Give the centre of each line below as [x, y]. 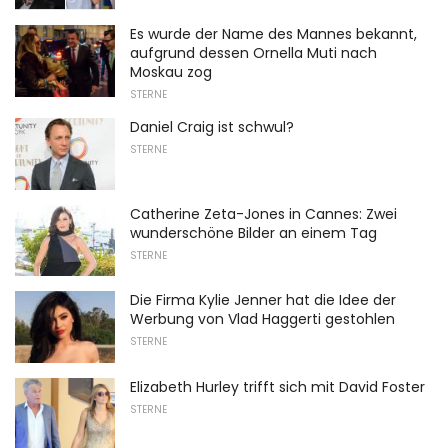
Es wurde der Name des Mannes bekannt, [273, 33]
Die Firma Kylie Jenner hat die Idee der [263, 300]
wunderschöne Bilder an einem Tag [253, 232]
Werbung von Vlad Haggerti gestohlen [262, 319]
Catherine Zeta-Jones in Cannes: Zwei [263, 213]
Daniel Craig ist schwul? [212, 126]
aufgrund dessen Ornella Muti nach [253, 52]
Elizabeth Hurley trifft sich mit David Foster [277, 386]
